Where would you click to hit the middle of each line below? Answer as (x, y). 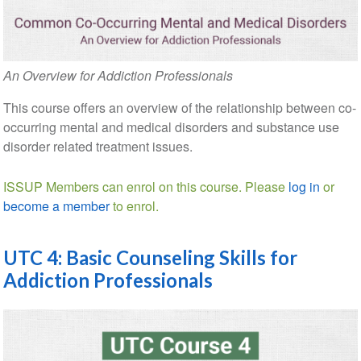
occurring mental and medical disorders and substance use (171, 127)
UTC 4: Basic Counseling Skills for (150, 257)
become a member (56, 205)
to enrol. (134, 205)
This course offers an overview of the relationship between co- (179, 107)
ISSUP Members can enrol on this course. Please (145, 186)
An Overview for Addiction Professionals (118, 75)
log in (304, 186)
